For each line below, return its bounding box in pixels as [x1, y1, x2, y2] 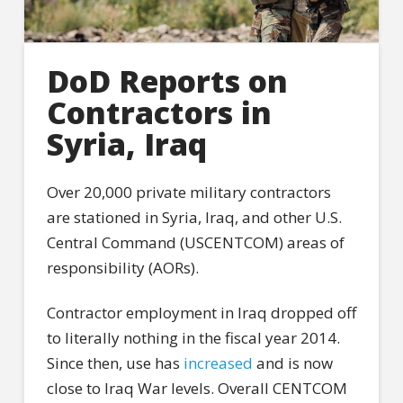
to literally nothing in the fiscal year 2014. [46, 327, 340, 348]
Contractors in [46, 92, 272, 134]
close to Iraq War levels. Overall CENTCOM [46, 377, 347, 399]
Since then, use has [46, 352, 184, 373]
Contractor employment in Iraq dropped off [46, 301, 356, 323]
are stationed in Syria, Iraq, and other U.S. [46, 206, 342, 228]
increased [183, 352, 253, 373]
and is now [252, 352, 333, 373]
